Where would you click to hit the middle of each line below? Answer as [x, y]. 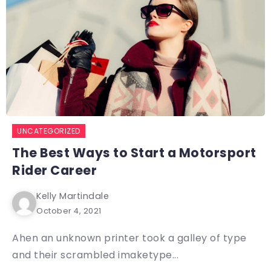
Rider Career [54, 170]
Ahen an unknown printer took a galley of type [129, 238]
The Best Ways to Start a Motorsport [134, 152]
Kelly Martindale [73, 196]
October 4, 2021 [69, 211]
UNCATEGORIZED [49, 131]
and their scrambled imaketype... [95, 255]
